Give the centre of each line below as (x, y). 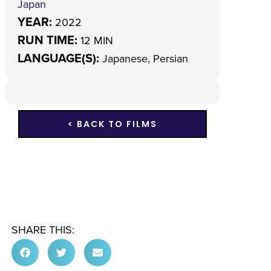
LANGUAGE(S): (60, 58)
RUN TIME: (49, 40)
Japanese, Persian (145, 58)
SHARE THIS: (44, 230)
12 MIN (96, 40)
